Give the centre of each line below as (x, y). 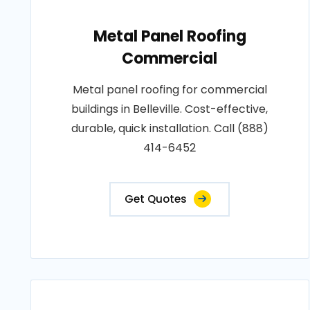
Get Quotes (156, 199)
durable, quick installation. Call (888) (170, 128)
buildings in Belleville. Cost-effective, (170, 109)
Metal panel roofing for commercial (170, 90)
